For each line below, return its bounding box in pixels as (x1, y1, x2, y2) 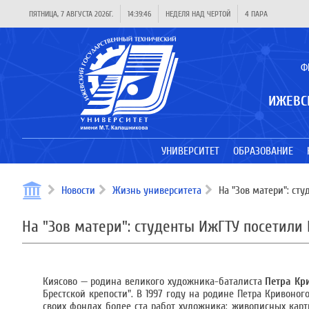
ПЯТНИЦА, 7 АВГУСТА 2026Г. (29, 9, 113, 19)
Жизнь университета (112, 184, 201, 197)
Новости (61, 184, 95, 197)
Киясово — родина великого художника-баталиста (43, 275, 266, 288)
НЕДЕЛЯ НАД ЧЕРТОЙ (166, 9, 230, 19)
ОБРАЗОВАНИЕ (232, 145, 293, 157)
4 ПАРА (245, 9, 268, 19)
